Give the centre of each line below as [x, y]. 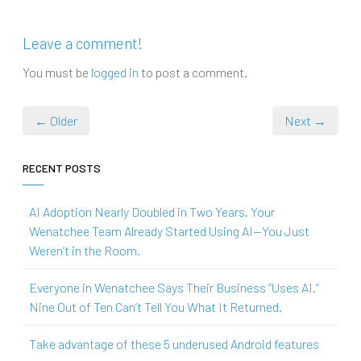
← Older [56, 120]
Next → [305, 120]
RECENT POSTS [62, 168]
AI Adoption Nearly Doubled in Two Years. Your [152, 211]
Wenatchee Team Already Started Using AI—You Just [169, 230]
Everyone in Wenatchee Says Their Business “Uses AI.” [174, 287]
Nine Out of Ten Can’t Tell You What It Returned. [156, 306]
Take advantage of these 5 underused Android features [174, 343]
